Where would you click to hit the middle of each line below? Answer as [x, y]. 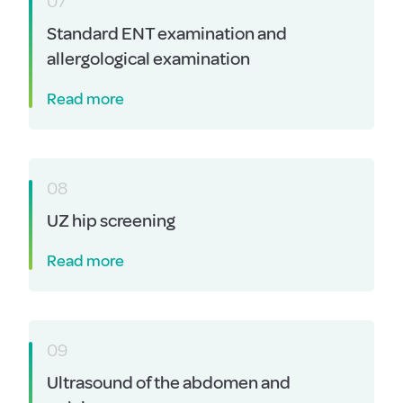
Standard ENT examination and [167, 34]
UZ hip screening [111, 221]
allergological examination [148, 59]
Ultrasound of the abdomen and [169, 383]
